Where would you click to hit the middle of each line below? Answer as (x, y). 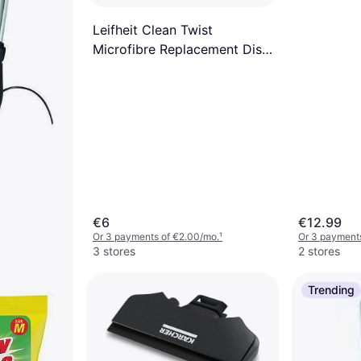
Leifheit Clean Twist (153, 29)
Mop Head (124, 68)
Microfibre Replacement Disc (181, 49)
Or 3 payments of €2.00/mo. (156, 237)
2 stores (319, 251)
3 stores (114, 251)
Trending (331, 290)
